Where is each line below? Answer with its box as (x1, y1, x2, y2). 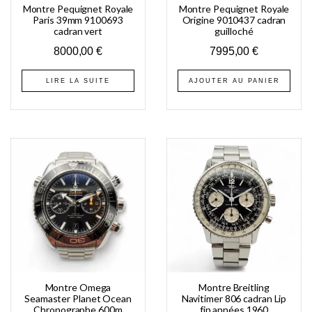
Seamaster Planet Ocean (24, 292, 132, 304)
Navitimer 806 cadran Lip (181, 292, 287, 304)
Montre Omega (45, 281, 111, 293)
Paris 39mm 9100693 (33, 13, 123, 26)
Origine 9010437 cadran (182, 13, 286, 26)
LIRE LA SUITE (46, 77, 110, 84)
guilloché (214, 24, 253, 37)
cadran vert (54, 24, 102, 37)
